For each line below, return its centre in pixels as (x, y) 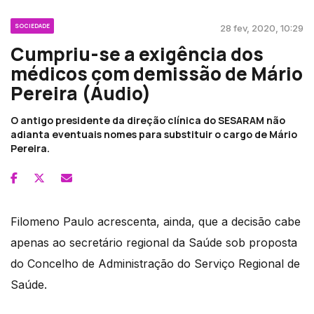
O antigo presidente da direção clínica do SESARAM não (148, 120)
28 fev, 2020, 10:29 (262, 28)
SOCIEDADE (32, 25)
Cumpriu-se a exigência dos (137, 54)
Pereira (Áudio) (81, 93)
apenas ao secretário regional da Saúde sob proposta (154, 242)
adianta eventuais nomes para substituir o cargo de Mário (154, 134)
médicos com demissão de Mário (157, 73)
